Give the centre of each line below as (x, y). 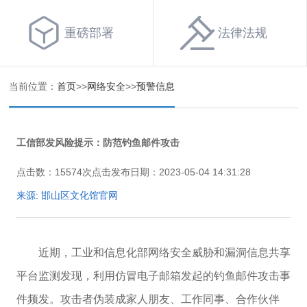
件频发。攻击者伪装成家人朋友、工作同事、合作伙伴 (148, 299)
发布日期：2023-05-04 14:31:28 (181, 172)
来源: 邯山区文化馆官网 (67, 195)
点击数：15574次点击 (63, 172)
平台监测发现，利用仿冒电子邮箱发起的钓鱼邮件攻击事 (153, 276)
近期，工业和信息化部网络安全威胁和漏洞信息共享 (164, 253)
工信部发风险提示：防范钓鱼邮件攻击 (98, 143)
